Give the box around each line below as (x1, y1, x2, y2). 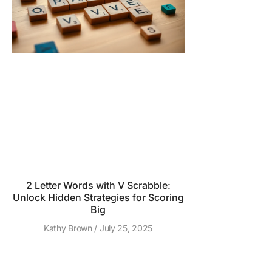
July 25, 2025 (97, 223, 152, 233)
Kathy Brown (44, 223, 95, 233)
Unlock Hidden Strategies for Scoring (12, 191, 184, 203)
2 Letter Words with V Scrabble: (25, 179, 171, 191)
